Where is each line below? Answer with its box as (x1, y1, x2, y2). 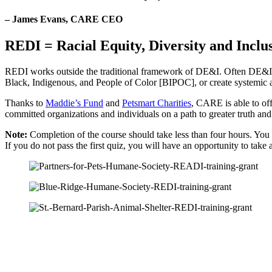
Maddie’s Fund (46, 98, 103, 109)
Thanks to (5, 98, 46, 109)
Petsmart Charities (122, 98, 191, 109)
